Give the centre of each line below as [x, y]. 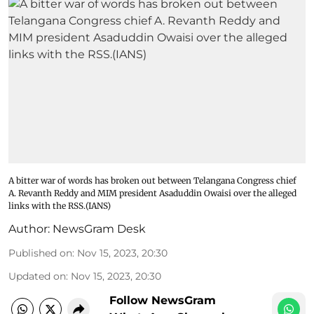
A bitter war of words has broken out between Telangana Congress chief [152, 180]
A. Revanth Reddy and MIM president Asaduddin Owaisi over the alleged [152, 193]
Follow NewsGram [163, 300]
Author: [29, 228]
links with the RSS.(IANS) [60, 205]
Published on [40, 253]
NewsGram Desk [99, 228]
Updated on [37, 276]
